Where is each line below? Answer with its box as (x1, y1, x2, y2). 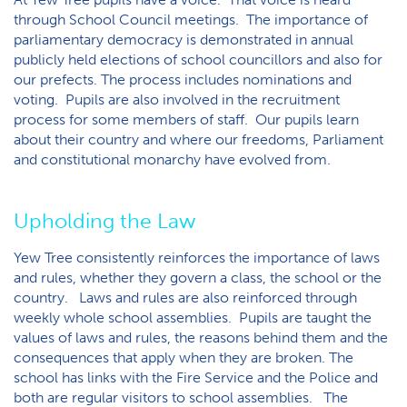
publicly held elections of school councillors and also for (14, 51, 382, 68)
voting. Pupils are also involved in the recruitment (14, 91, 340, 108)
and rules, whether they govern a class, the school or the (14, 269, 382, 286)
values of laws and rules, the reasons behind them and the (14, 329, 388, 346)
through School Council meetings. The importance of (14, 11, 368, 28)
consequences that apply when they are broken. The (14, 349, 353, 366)
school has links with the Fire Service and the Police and (14, 369, 378, 386)
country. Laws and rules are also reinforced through (14, 289, 357, 306)
